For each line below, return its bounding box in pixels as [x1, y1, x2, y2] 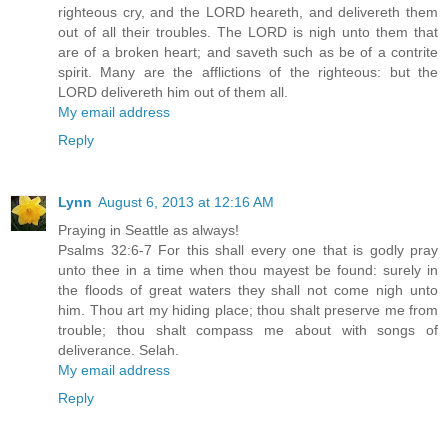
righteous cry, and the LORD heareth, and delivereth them [58, 3, 438, 20]
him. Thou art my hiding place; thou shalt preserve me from [58, 301, 438, 318]
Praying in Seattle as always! [58, 221, 239, 238]
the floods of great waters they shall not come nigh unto [58, 281, 438, 298]
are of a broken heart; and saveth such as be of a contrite [58, 43, 438, 60]
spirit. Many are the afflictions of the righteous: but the [58, 63, 438, 80]
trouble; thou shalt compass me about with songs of [58, 321, 438, 338]
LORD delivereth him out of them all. [58, 83, 288, 100]
